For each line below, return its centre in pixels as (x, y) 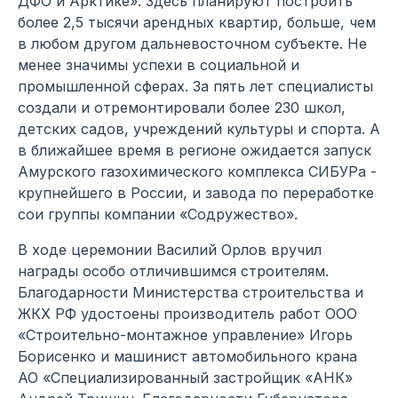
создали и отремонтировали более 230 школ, (182, 108)
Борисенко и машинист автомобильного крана (187, 357)
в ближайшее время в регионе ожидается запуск (195, 151)
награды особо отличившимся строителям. (173, 271)
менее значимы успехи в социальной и (159, 65)
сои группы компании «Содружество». (158, 215)
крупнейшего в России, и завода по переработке (196, 193)
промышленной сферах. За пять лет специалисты (195, 87)
